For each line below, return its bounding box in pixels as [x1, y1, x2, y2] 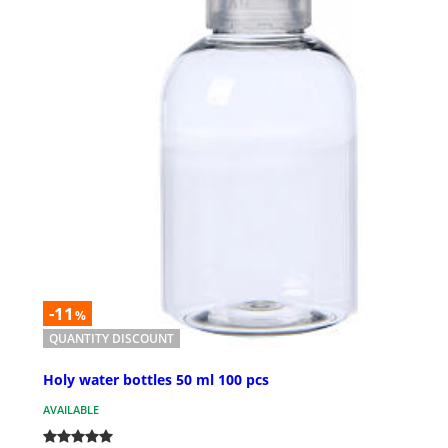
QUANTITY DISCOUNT [49, 330, 174, 348]
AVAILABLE [43, 402, 99, 418]
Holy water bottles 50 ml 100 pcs [43, 370, 269, 390]
